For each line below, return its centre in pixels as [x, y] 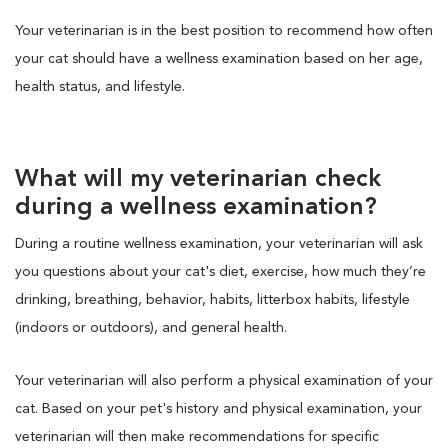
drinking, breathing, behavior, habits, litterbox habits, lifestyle [212, 299]
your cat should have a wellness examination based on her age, [219, 58]
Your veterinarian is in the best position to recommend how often [224, 30]
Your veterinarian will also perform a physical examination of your [224, 380]
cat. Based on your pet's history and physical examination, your [218, 408]
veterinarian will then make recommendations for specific [197, 436]
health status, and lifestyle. [100, 86]
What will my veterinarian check [198, 179]
